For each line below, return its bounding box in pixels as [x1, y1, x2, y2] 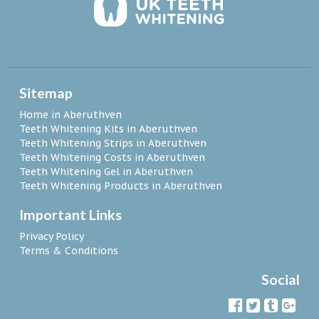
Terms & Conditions [19, 244, 118, 258]
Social [261, 271, 300, 288]
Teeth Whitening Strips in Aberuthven [19, 137, 206, 150]
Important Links [19, 206, 122, 224]
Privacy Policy [19, 230, 84, 244]
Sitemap [19, 85, 73, 102]
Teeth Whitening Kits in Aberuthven [19, 122, 197, 136]
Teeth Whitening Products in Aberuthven [19, 179, 222, 193]
